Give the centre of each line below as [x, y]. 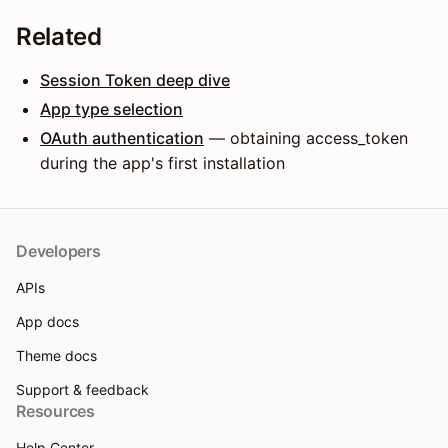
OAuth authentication [122, 137]
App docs [47, 321]
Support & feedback [82, 389]
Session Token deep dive [135, 79]
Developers [58, 251]
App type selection [111, 108]
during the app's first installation [162, 162]
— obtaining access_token [306, 137]
